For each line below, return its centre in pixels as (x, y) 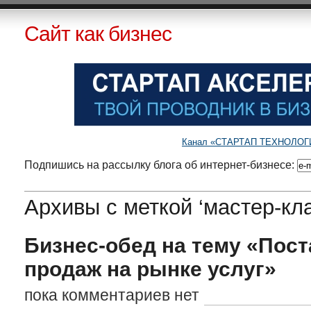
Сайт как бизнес (98, 34)
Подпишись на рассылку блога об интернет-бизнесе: (160, 165)
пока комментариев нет (111, 295)
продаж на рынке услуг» (150, 269)
